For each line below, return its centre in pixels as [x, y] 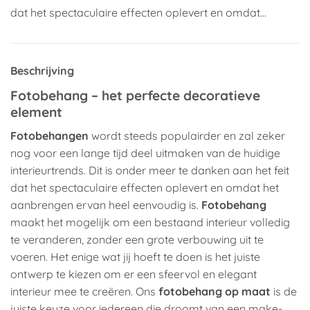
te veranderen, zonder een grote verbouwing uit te [137, 239]
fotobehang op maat [215, 291]
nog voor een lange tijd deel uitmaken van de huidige [145, 153]
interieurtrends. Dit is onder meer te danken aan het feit [150, 170]
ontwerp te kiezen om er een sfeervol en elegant [134, 274]
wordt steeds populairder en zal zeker [187, 135]
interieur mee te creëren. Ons [84, 291]
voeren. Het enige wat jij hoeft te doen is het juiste [135, 256]
